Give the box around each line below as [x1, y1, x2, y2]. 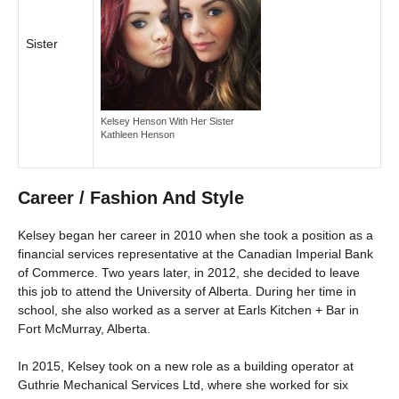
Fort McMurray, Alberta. [18, 321, 151, 336]
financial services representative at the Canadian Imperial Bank [18, 246, 373, 261]
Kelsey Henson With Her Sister [101, 115, 234, 126]
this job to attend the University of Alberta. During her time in [18, 283, 356, 298]
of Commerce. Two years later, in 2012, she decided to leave [18, 265, 360, 280]
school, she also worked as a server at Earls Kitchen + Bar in [18, 302, 359, 317]
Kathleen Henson [101, 128, 175, 140]
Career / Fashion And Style [18, 187, 244, 208]
